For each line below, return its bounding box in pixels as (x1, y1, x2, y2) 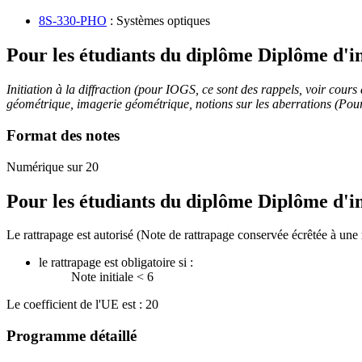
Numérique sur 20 (6, 159, 99, 174)
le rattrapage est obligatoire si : (39, 255, 193, 270)
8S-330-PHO (39, 14, 107, 28)
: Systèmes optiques (107, 14, 210, 28)
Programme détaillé (6, 327, 137, 345)
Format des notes (6, 126, 120, 144)
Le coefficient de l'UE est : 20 (6, 297, 158, 312)
